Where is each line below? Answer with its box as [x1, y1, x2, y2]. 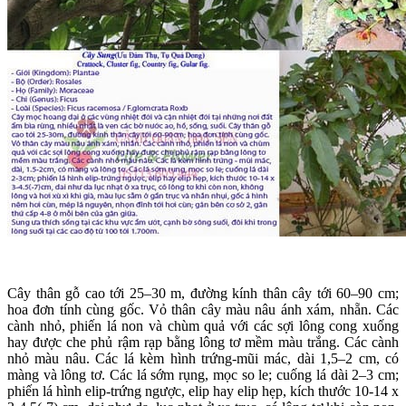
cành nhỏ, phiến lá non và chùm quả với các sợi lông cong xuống [7, 318, 399, 334]
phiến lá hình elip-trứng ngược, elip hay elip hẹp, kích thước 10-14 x [7, 383, 399, 400]
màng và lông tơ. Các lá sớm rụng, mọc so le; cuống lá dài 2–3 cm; [7, 367, 399, 383]
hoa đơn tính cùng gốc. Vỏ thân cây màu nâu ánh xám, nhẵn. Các [7, 302, 399, 318]
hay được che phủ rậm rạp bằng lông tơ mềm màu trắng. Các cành [7, 334, 399, 351]
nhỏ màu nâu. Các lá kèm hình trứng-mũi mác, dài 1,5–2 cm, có [7, 351, 399, 367]
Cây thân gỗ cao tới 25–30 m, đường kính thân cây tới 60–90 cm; [7, 285, 399, 302]
